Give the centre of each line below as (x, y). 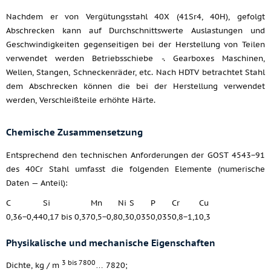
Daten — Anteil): (37, 183)
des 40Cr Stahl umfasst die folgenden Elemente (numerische (135, 169)
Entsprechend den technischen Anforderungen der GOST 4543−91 (135, 155)
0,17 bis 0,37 (67, 217)
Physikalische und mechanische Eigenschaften (111, 243)
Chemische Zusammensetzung (74, 132)
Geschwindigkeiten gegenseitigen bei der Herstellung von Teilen (135, 44)
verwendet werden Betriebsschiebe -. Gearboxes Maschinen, (135, 58)
